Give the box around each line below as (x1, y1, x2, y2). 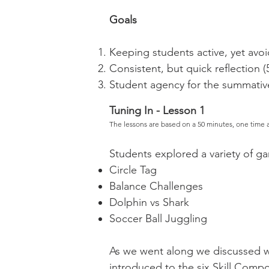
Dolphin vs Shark (109, 196, 189, 209)
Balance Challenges (109, 180, 203, 193)
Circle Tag (109, 163, 157, 177)
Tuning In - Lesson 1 (109, 104, 208, 117)
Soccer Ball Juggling (109, 212, 207, 225)
